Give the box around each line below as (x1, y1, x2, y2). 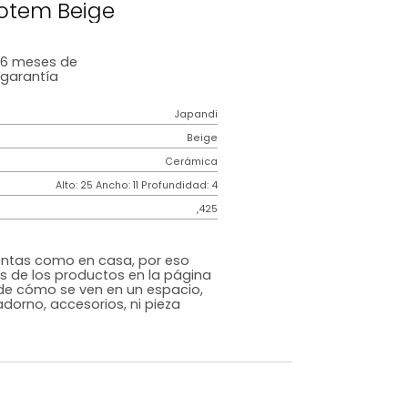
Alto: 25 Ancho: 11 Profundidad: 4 (152, 289, 332, 305)
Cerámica (273, 262, 332, 279)
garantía (90, 165, 156, 187)
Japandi (283, 209, 332, 226)
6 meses (90, 149, 154, 170)
